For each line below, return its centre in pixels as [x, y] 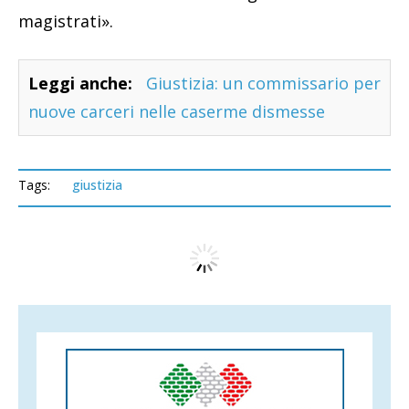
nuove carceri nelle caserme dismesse [177, 112]
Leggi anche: [80, 84]
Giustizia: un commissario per [263, 84]
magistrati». [66, 21]
